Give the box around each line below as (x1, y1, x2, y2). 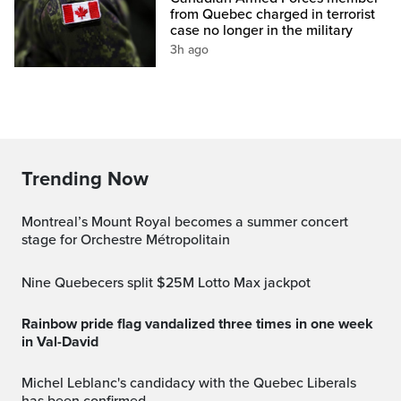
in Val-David (21, 332, 98, 351)
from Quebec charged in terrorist (170, 4, 376, 23)
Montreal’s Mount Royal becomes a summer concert (21, 212, 33, 231)
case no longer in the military (170, 21, 354, 39)
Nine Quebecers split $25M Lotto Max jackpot (31, 273, 311, 292)
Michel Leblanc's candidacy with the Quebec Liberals (21, 373, 33, 392)
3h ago (170, 41, 209, 57)
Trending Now (21, 166, 149, 191)
